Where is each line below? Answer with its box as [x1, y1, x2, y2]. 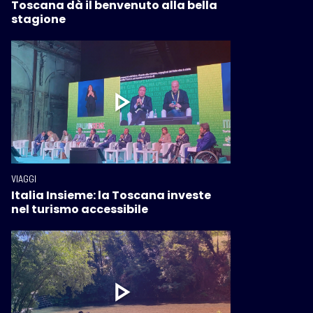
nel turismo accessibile [11, 201, 148, 217]
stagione [11, 10, 66, 27]
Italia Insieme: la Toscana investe [11, 187, 211, 203]
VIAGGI [11, 172, 36, 184]
